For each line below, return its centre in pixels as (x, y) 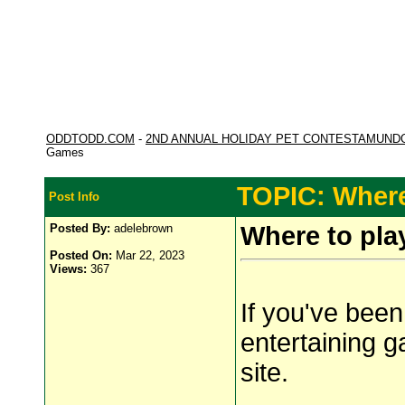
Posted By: (80, 228)
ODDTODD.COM (90, 139)
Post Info (74, 197)
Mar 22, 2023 (148, 255)
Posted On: (81, 255)
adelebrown (141, 228)
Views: (68, 269)
